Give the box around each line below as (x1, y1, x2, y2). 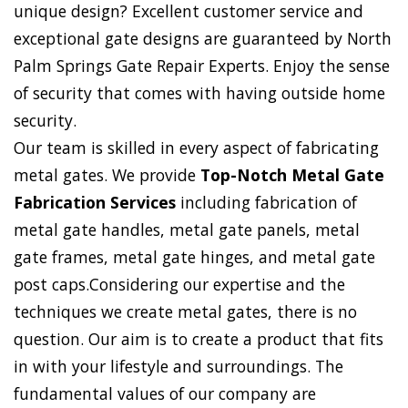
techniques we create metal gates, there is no (14, 301, 357, 323)
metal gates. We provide (14, 164, 200, 187)
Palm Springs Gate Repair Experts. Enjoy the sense (14, 55, 390, 77)
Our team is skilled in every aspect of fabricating (14, 137, 379, 159)
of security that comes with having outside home (14, 82, 385, 105)
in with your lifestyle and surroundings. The (14, 355, 343, 378)
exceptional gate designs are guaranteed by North (14, 27, 392, 50)
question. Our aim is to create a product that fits (14, 328, 383, 351)
